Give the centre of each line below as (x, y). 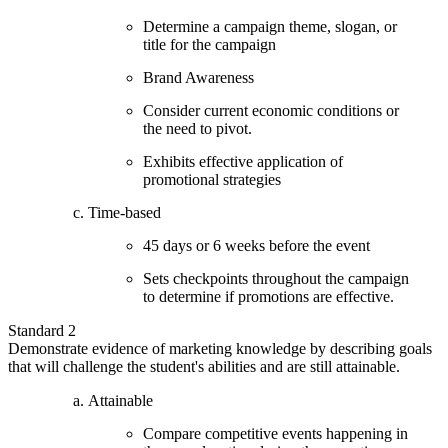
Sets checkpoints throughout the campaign (276, 278)
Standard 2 (42, 330)
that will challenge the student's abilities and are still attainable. (204, 366)
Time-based (124, 212)
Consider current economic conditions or (271, 110)
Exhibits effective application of (243, 161)
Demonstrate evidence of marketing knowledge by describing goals (220, 348)
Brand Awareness (198, 77)
